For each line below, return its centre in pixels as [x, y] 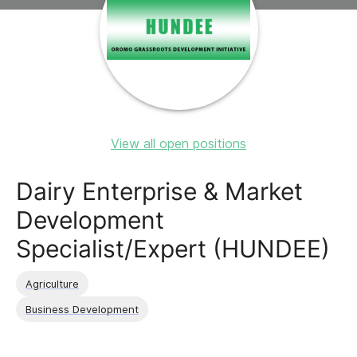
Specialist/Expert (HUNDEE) [173, 249]
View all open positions [178, 143]
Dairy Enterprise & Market [159, 191]
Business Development [82, 309]
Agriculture [52, 283]
